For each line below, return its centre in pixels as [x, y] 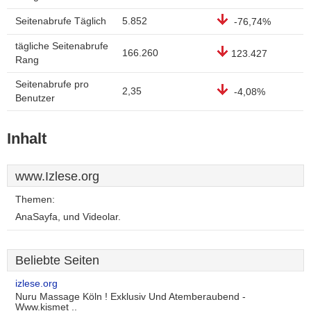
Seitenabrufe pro [52, 84]
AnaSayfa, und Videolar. [68, 217]
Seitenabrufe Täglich [61, 21]
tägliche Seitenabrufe [62, 46]
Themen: [35, 200]
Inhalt [27, 138]
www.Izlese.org [57, 176]
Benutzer [35, 98]
